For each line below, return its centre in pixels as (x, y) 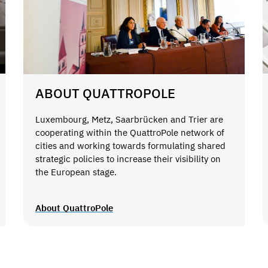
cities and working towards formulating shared (130, 146)
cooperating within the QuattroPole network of (130, 133)
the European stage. (76, 172)
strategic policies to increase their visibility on (128, 159)
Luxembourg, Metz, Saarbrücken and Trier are (129, 120)
